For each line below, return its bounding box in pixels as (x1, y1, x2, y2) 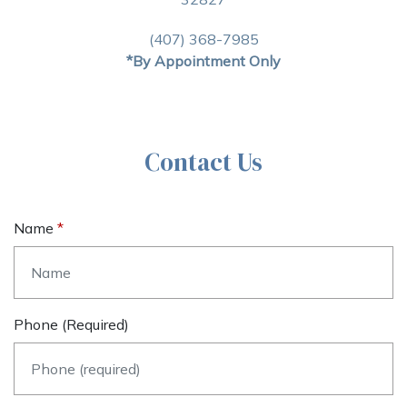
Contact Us (144, 145, 263, 179)
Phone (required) (14, 315, 129, 333)
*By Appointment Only (126, 52, 281, 70)
